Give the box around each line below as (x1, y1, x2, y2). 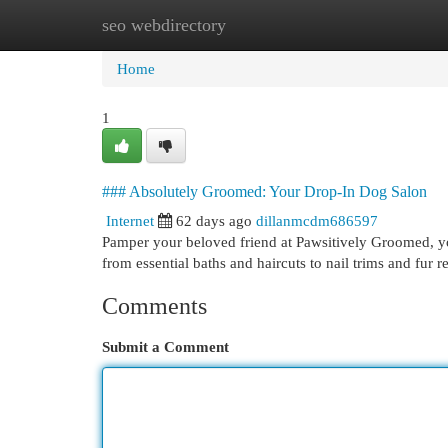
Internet (106, 212, 154, 229)
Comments (102, 293, 207, 319)
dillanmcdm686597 (256, 212, 378, 229)
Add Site (339, 16, 393, 33)
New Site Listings (200, 16, 309, 33)
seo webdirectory (102, 15, 226, 35)
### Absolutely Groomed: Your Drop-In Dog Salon (102, 183, 427, 200)
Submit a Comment (102, 338, 229, 355)
